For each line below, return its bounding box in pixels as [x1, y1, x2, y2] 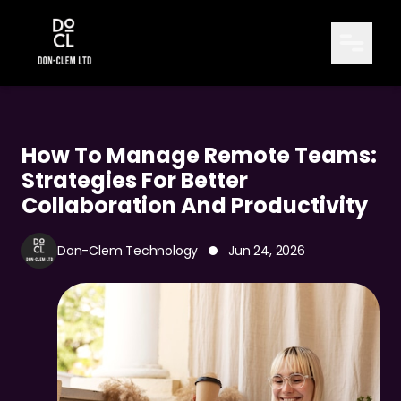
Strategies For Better [21, 166, 248, 195]
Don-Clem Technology [57, 242, 199, 260]
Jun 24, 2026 [228, 242, 305, 260]
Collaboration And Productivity [21, 191, 368, 220]
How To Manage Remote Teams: [21, 141, 377, 170]
